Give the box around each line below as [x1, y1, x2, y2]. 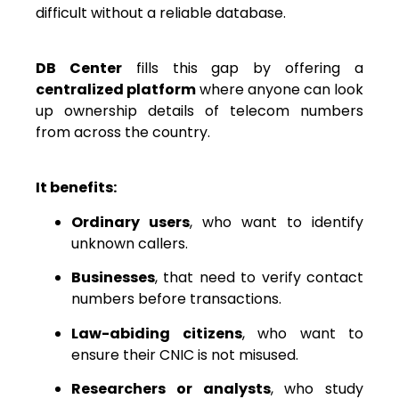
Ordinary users [71, 211, 190, 232]
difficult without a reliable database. [36, 2, 286, 23]
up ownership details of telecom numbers [36, 100, 363, 121]
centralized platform [36, 78, 196, 100]
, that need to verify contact [155, 267, 363, 289]
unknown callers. [71, 232, 188, 254]
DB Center [36, 57, 122, 78]
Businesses [71, 267, 155, 289]
